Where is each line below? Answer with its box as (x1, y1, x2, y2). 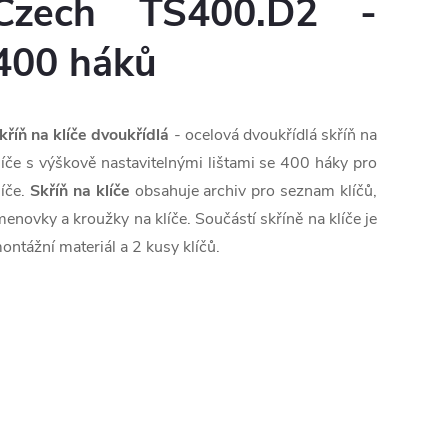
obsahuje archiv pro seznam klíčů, (129, 180, 377, 203)
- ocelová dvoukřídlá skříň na (169, 124, 377, 147)
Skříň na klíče (29, 180, 130, 203)
